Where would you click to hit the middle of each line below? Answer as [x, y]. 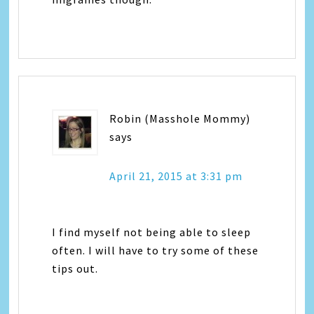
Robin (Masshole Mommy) [180, 118]
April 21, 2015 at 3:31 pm [176, 176]
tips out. [75, 268]
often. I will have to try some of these [156, 250]
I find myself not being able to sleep [152, 232]
